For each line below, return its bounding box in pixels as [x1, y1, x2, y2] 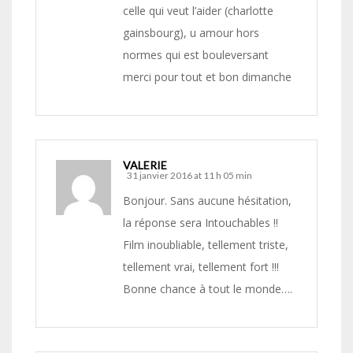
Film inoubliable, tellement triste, [123, 237, 288, 253]
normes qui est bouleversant [123, 47, 269, 63]
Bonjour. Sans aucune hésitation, [123, 193, 292, 209]
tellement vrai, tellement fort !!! [123, 259, 279, 275]
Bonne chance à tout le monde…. [123, 281, 292, 297]
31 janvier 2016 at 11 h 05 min [127, 169, 252, 182]
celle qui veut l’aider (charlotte [123, 3, 273, 19]
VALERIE [123, 158, 167, 173]
